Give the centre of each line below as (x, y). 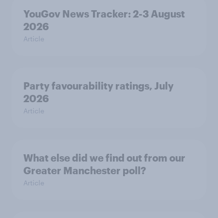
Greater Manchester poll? (85, 170)
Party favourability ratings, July (99, 86)
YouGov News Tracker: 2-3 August (104, 14)
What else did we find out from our (104, 158)
